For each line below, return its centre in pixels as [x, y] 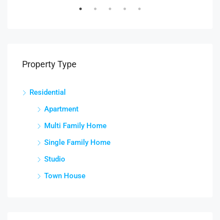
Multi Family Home [75, 125]
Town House [65, 176]
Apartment [61, 109]
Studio [55, 159]
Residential [48, 92]
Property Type [49, 64]
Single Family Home [77, 142]
